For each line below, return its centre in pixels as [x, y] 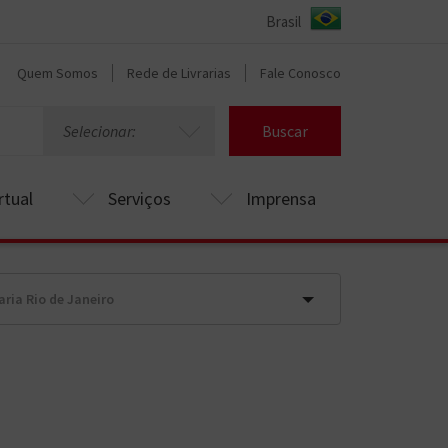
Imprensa [281, 198]
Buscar [284, 131]
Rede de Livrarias [179, 73]
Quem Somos [57, 73]
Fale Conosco [300, 73]
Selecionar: [99, 131]
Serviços [139, 198]
